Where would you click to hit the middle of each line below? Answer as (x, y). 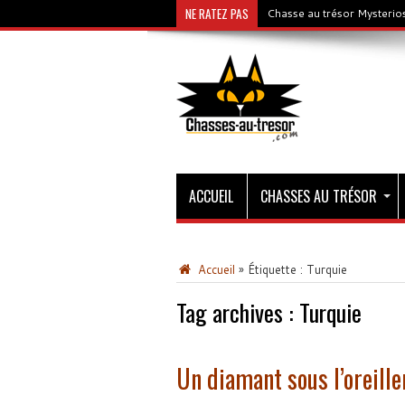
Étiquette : (277, 269)
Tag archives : (237, 312)
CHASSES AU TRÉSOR (318, 196)
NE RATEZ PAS (217, 14)
